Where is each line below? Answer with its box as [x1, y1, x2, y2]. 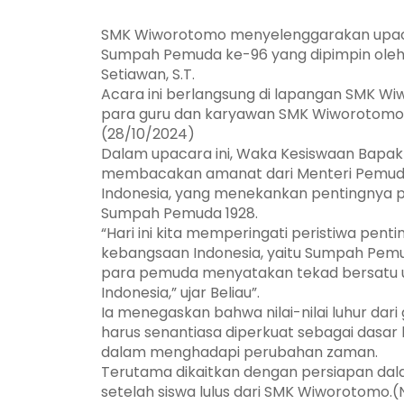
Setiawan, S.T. [101, 63, 195, 85]
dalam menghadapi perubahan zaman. [101, 341, 378, 363]
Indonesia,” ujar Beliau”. [101, 281, 260, 303]
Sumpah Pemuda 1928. [101, 202, 258, 224]
